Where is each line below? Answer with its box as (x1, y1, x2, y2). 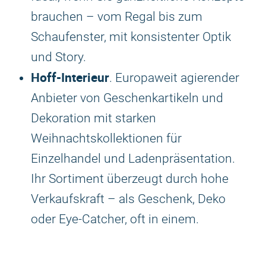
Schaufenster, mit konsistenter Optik (31, 30, 231, 44)
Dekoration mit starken (31, 111, 156, 125)
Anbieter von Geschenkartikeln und (31, 91, 223, 105)
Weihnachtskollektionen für (31, 131, 182, 145)
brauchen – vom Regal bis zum (31, 9, 202, 24)
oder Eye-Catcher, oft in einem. (31, 212, 199, 226)
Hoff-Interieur (31, 69, 109, 85)
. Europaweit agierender (109, 71, 239, 85)
